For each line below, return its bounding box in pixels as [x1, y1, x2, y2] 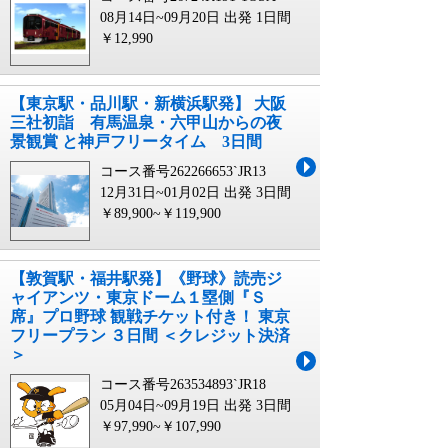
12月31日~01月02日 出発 [100, 184, 252, 200]
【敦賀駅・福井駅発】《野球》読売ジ [10, 269, 282, 287]
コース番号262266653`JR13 [100, 163, 266, 179]
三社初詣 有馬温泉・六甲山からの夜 [10, 113, 282, 131]
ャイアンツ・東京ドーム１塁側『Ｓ [10, 288, 266, 306]
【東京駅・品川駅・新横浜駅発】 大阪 [10, 94, 286, 112]
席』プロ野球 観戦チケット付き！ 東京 [10, 307, 290, 325]
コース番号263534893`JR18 [100, 376, 266, 392]
